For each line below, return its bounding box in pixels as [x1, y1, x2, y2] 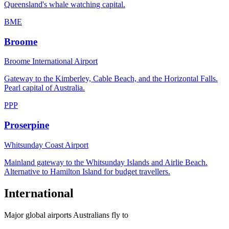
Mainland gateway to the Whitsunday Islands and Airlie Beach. [4, 157, 208, 167]
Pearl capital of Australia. [4, 83, 85, 93]
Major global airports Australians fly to [4, 210, 128, 219]
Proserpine [4, 119, 49, 130]
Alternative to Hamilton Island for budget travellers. [4, 167, 170, 176]
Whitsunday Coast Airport [4, 140, 88, 149]
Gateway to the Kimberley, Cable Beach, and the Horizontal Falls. [4, 74, 218, 83]
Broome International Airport [4, 57, 98, 66]
